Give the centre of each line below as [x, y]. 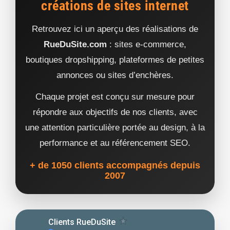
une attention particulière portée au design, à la [115, 128]
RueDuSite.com [75, 45]
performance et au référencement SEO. [115, 143]
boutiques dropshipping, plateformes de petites [115, 60]
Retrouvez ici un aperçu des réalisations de [115, 29]
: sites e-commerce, [147, 45]
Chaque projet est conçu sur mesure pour [115, 97]
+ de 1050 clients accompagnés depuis [115, 166]
